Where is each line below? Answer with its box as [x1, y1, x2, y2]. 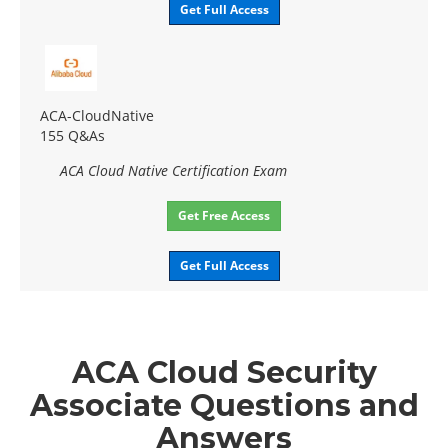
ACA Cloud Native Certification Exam [60, 160, 287, 180]
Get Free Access [178, 206, 270, 224]
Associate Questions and [29, 386, 419, 424]
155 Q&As [40, 125, 105, 145]
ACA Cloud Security [71, 353, 377, 391]
